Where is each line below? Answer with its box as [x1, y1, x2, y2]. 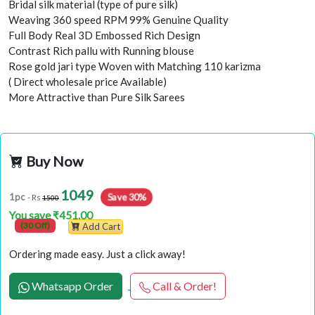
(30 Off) [20, 220, 50, 231]
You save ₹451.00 [9, 209, 93, 222]
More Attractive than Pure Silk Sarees [8, 90, 185, 103]
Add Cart [82, 220, 120, 232]
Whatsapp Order [32, 278, 113, 292]
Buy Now [23, 152, 83, 169]
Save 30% [108, 191, 146, 202]
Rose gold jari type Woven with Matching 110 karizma [8, 59, 261, 72]
